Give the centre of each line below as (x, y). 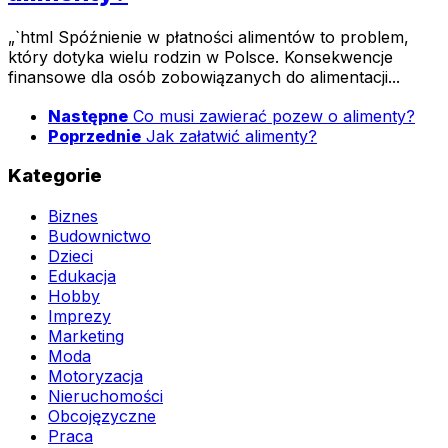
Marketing (86, 336)
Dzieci (70, 256)
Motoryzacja (95, 376)
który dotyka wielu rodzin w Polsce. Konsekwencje (200, 57)
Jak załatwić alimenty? (231, 135)
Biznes (73, 216)
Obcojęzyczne (102, 416)
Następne (88, 115)
